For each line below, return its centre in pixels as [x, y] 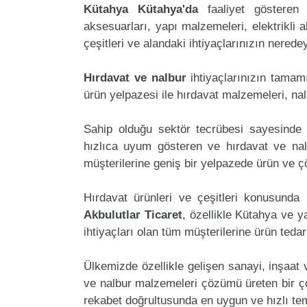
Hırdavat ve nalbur [135, 77]
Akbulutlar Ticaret [133, 214]
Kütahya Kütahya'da [141, 9]
